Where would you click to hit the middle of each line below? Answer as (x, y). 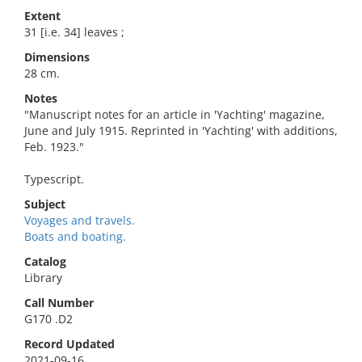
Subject (45, 204)
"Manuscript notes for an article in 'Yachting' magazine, (175, 114)
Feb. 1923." (54, 147)
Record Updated (69, 344)
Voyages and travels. (80, 220)
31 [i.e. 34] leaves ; (74, 32)
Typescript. (54, 179)
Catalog (45, 261)
